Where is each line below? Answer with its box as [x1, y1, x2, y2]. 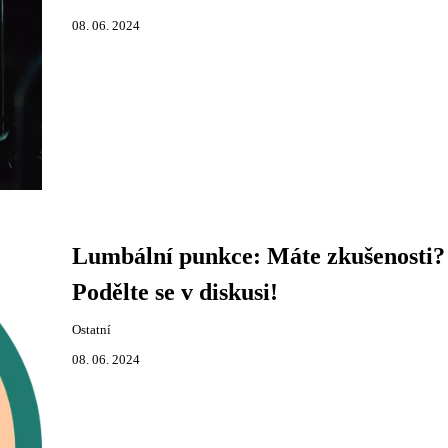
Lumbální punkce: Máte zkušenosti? [71, 243, 445, 269]
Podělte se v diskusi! [71, 279, 278, 305]
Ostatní [71, 323, 111, 337]
